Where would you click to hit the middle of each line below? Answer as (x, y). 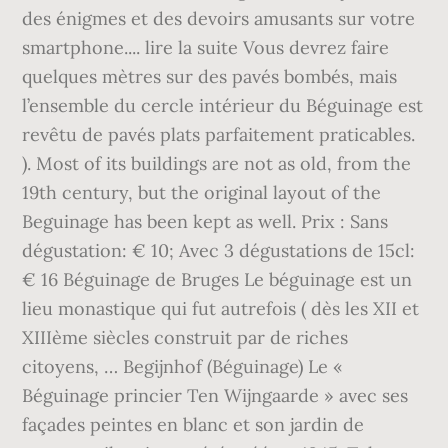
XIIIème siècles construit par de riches (185, 337)
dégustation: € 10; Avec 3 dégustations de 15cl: (219, 250)
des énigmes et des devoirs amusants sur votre (219, 18)
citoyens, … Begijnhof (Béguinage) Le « (183, 366)
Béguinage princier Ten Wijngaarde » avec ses (215, 395)
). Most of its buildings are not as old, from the (217, 163)
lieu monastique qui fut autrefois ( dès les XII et (221, 308)
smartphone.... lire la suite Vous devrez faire (206, 47)
